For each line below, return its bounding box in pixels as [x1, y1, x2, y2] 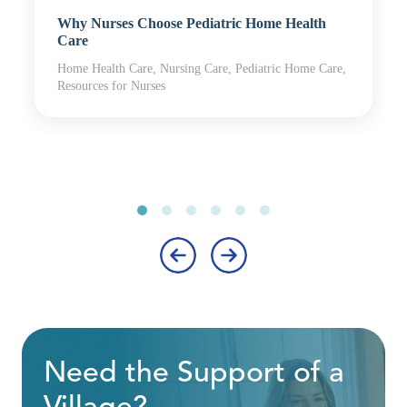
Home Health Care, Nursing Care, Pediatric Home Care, [57, 62, 346, 76]
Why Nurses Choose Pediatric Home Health [57, 15, 326, 32]
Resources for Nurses [57, 79, 165, 94]
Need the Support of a [44, 360, 344, 390]
